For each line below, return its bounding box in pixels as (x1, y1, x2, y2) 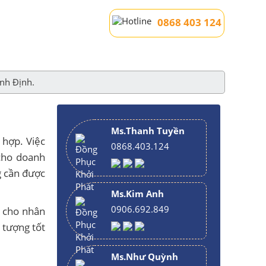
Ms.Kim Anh (111, 188, 164, 199)
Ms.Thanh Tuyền (111, 125, 185, 137)
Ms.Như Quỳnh (111, 251, 178, 262)
